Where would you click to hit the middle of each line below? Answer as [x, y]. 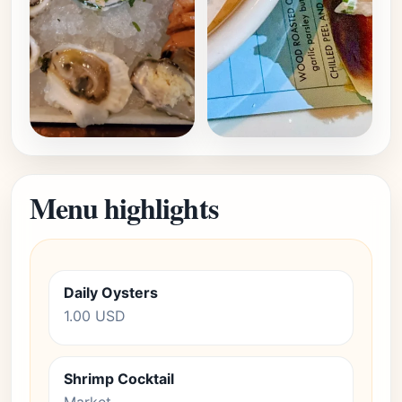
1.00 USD [95, 316]
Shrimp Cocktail [119, 379]
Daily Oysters [111, 293]
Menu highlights [124, 208]
